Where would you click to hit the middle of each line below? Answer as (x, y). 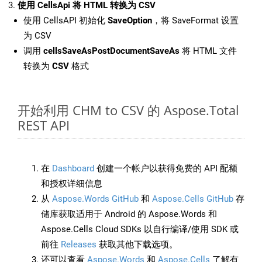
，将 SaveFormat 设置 (195, 21)
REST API (44, 125)
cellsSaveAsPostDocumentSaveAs (111, 51)
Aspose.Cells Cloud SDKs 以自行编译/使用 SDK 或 (140, 230)
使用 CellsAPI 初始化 (65, 21)
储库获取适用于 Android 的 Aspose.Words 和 (129, 214)
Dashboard (73, 169)
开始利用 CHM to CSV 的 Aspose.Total (128, 110)
